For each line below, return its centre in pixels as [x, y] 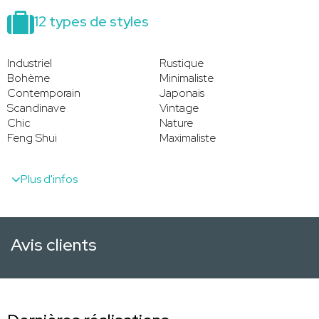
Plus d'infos [49, 179]
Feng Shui [32, 137]
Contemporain [44, 93]
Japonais [182, 93]
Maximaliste [188, 137]
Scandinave [36, 108]
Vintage [179, 108]
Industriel [30, 63]
